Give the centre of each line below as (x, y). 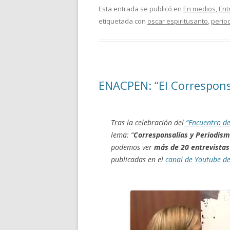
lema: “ (122, 135)
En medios (199, 9)
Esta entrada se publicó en (141, 9)
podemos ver (132, 147)
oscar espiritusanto (178, 21)
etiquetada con (123, 21)
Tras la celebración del (147, 122)
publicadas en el (138, 159)
